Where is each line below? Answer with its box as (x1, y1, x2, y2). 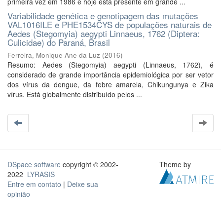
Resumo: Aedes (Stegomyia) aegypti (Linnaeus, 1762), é (7, 60, 214, 70)
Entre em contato (7, 179, 61, 189)
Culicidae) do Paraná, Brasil (7, 36, 110, 48)
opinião (7, 189, 30, 199)
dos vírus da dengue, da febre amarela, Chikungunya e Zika (7, 79, 214, 89)
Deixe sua (67, 179, 98, 189)
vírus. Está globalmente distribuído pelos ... (7, 89, 142, 99)
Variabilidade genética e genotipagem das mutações (7, 9, 198, 22)
